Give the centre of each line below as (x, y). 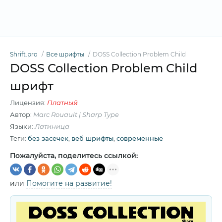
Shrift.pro (24, 54)
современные (140, 138)
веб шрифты (92, 138)
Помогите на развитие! (69, 183)
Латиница (52, 126)
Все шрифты (65, 54)
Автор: (22, 114)
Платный (62, 103)
